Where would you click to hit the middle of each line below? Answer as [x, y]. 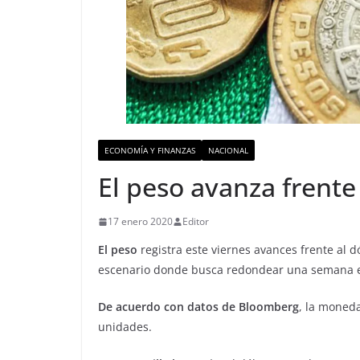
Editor [196, 222]
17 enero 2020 [140, 222]
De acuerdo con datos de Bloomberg [198, 307]
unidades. [125, 327]
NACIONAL [228, 151]
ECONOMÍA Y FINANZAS [150, 151]
